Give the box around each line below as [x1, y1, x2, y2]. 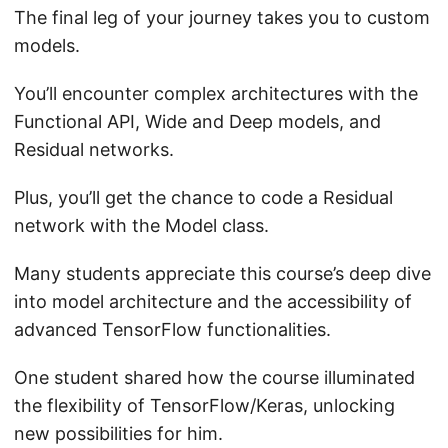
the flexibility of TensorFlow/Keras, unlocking [14, 394, 395, 416]
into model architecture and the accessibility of [14, 290, 412, 312]
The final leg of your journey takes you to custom [14, 6, 430, 28]
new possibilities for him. [14, 422, 223, 444]
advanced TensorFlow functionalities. [14, 318, 331, 340]
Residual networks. [14, 138, 174, 160]
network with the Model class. [14, 214, 269, 236]
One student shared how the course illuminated [14, 366, 415, 388]
